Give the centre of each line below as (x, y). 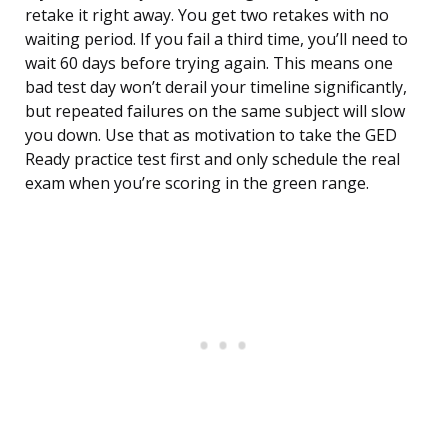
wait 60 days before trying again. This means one (209, 63)
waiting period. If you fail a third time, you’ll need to (216, 39)
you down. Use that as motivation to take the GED (211, 135)
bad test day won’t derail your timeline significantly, (216, 87)
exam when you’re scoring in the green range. (197, 183)
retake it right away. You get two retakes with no (207, 15)
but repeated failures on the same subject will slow (215, 111)
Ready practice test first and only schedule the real (212, 159)
